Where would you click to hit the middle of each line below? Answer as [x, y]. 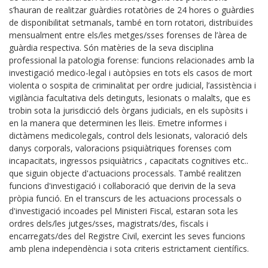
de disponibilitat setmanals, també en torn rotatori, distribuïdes [131, 22]
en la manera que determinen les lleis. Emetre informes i [118, 123]
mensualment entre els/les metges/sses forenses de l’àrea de [128, 35]
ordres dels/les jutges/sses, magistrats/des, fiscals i [109, 223]
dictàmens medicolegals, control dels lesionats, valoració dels [128, 135]
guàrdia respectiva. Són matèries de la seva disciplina [111, 47]
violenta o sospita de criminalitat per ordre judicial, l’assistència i [133, 85]
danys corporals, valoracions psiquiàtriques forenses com [120, 148]
